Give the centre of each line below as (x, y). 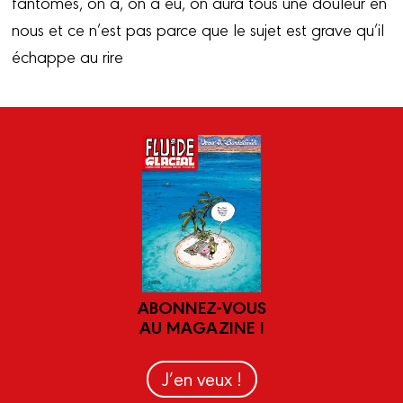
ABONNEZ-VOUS (201, 306)
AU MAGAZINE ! (201, 326)
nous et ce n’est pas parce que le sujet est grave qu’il (198, 28)
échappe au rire (70, 55)
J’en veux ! (201, 378)
